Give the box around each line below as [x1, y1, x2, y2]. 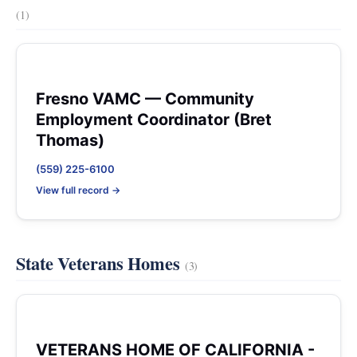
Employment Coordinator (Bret [36, 110, 272, 129]
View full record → [36, 184, 120, 196]
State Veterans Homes [16, 250, 185, 277]
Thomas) [36, 131, 104, 150]
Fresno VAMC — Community [36, 89, 254, 108]
